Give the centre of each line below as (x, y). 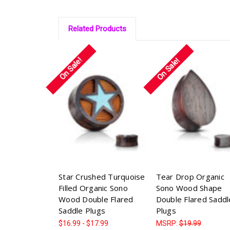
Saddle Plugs (82, 211)
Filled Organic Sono (93, 188)
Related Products (97, 29)
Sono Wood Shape (189, 188)
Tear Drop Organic (190, 177)
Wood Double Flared (96, 199)
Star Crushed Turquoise (102, 177)
